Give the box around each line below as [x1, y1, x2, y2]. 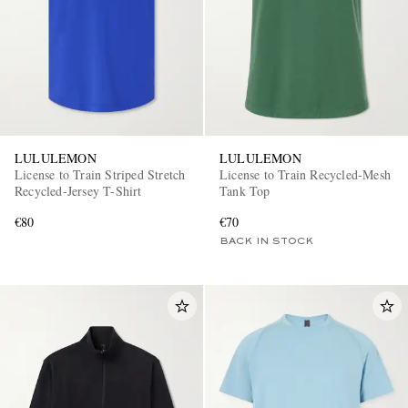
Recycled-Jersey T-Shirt [15, 181, 142, 199]
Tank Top [219, 181, 270, 199]
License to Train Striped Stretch [15, 165, 186, 183]
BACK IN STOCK [219, 236, 313, 246]
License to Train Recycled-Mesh [219, 165, 391, 183]
